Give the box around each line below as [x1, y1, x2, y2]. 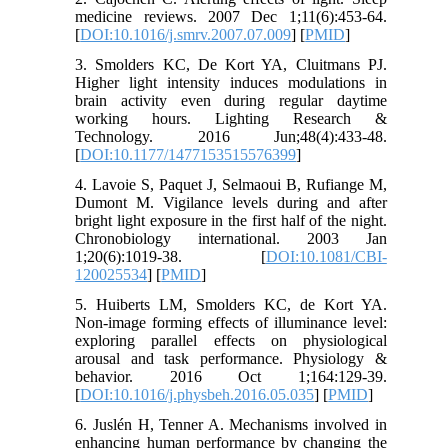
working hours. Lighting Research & [75, 109, 387, 127]
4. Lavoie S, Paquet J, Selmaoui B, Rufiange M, [75, 175, 387, 193]
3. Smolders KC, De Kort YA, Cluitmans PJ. [75, 55, 387, 73]
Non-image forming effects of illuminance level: [75, 313, 387, 331]
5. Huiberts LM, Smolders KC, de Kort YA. [75, 295, 387, 313]
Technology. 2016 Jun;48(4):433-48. [75, 127, 387, 145]
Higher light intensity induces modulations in [75, 73, 387, 91]
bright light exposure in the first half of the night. [75, 211, 387, 229]
